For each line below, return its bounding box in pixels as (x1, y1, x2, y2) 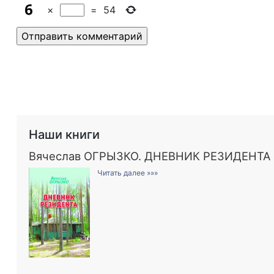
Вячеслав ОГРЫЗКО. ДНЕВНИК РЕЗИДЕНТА (29, 149, 270, 163)
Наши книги (29, 127, 100, 142)
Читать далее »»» (97, 168, 158, 177)
